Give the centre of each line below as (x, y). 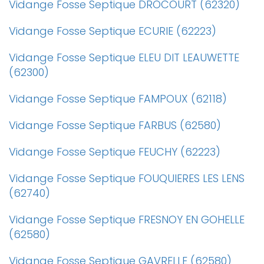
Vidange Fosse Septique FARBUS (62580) (115, 125)
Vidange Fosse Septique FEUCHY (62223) (115, 152)
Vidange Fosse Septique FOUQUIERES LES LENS (127, 178)
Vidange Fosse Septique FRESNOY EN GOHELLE (127, 220)
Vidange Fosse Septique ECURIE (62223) (113, 31)
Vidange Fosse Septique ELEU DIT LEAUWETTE (124, 57)
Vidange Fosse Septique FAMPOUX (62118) (118, 99)
